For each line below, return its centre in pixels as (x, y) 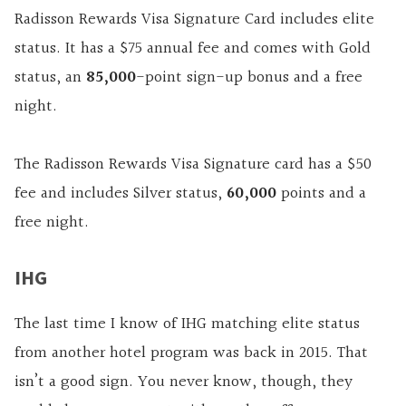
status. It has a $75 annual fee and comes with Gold (193, 49)
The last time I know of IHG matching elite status (187, 324)
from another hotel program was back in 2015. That (191, 353)
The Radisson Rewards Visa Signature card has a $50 (193, 165)
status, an (50, 78)
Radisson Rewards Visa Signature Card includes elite (194, 20)
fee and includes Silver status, (121, 194)
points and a (321, 194)
